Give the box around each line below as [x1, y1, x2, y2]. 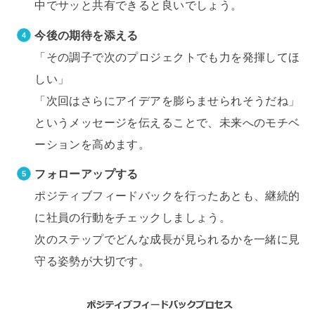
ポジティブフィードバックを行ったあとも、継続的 [34, 189, 300, 202]
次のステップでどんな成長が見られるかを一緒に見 [34, 233, 300, 246]
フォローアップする [34, 167, 139, 181]
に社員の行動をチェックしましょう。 [34, 211, 231, 224]
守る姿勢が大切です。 [34, 255, 150, 268]
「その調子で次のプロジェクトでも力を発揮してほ [34, 50, 300, 63]
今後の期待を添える [34, 28, 139, 41]
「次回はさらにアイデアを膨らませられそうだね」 [34, 94, 300, 107]
